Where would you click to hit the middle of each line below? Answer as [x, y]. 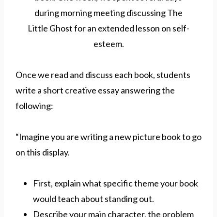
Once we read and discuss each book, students [103, 74]
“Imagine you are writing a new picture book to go [108, 136]
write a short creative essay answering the [95, 90]
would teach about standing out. [93, 198]
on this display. [43, 152]
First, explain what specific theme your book [116, 183]
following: [34, 105]
